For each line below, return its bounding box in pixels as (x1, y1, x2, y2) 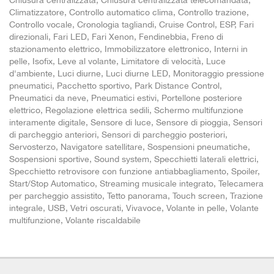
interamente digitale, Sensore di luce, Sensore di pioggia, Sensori (9, 117, 262, 127)
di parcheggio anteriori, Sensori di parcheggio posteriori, (9, 130, 228, 139)
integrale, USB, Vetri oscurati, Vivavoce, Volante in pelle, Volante (9, 203, 259, 213)
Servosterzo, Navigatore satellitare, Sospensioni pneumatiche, (9, 142, 250, 152)
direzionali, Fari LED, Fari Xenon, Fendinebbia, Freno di (9, 32, 223, 42)
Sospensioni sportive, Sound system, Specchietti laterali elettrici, (9, 154, 259, 164)
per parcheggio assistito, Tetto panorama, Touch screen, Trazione (9, 191, 263, 201)
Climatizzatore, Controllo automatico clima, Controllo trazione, (9, 7, 249, 17)
